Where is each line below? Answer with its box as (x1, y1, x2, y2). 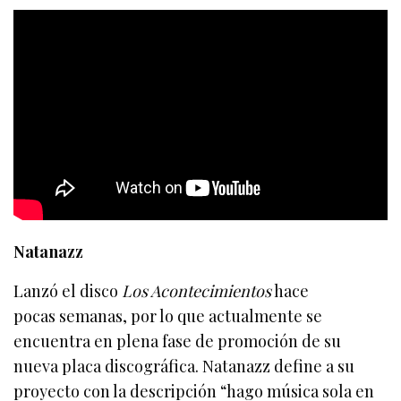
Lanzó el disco (13, 279, 123, 302)
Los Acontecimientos (122, 279, 272, 302)
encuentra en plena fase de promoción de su (13, 329, 342, 352)
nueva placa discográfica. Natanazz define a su (13, 354, 355, 377)
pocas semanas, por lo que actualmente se (13, 304, 323, 327)
